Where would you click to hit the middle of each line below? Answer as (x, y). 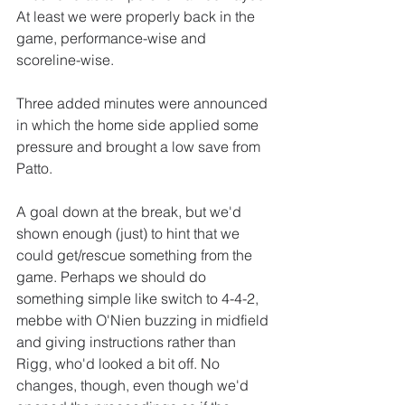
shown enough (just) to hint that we (130, 234)
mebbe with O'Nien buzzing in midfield (144, 320)
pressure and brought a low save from (140, 147)
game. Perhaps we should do (113, 277)
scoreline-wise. (65, 60)
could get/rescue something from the (136, 255)
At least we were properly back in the (137, 17)
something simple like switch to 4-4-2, (139, 299)
